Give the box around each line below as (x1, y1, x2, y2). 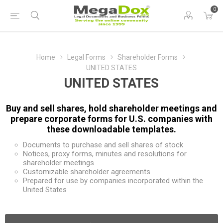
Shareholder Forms (117, 53, 178, 61)
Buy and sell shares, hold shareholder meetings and (6, 103, 217, 113)
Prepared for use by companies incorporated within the (23, 176, 203, 185)
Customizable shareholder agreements (23, 167, 150, 176)
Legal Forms (67, 53, 106, 61)
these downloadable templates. (47, 124, 176, 134)
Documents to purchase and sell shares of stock (23, 140, 183, 149)
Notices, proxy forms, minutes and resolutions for (23, 149, 187, 158)
